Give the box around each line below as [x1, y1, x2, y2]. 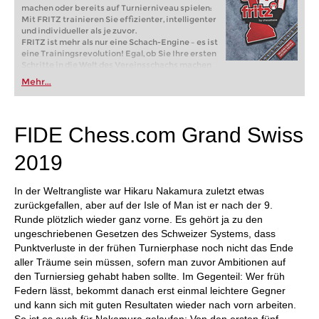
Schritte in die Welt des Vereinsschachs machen [21, 60, 211, 70]
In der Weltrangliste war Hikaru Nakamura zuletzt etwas [14, 185, 264, 197]
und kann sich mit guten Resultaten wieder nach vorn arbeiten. [14, 299, 296, 310]
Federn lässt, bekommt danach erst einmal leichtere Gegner [14, 285, 286, 296]
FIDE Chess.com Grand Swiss [14, 123, 303, 147]
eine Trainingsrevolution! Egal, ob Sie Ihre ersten [21, 48, 216, 58]
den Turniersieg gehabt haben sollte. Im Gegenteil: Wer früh [14, 271, 285, 282]
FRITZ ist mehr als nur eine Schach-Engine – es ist [21, 37, 218, 47]
